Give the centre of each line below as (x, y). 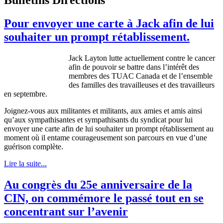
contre (175, 58)
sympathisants (107, 119)
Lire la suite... (25, 163)
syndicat (153, 119)
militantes (76, 111)
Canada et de (156, 76)
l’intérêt (175, 67)
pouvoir (104, 67)
